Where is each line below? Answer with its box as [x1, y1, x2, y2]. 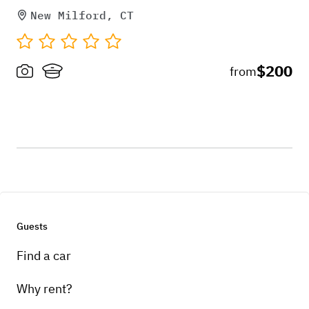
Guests [17, 219, 48, 232]
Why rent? [17, 280, 72, 297]
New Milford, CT [30, 8, 134, 22]
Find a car [17, 247, 71, 263]
